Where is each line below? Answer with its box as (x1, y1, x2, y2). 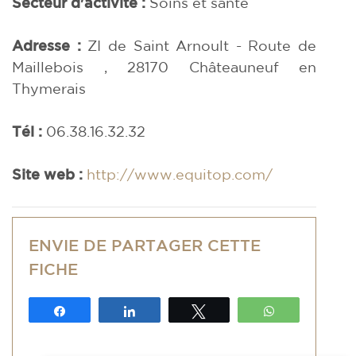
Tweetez (215, 305, 256, 316)
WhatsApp (285, 305, 339, 316)
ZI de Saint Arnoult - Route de (87, 37, 316, 53)
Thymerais (12, 80, 86, 96)
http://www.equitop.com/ (87, 166, 273, 182)
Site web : (12, 166, 83, 182)
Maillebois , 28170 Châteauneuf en (12, 59, 316, 75)
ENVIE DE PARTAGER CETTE (29, 236, 261, 254)
